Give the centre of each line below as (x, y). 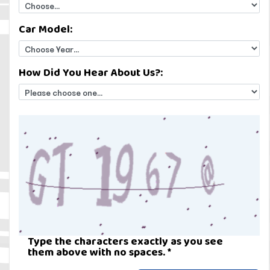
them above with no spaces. (98, 252)
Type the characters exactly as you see (125, 241)
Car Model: (46, 29)
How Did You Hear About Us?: (91, 72)
